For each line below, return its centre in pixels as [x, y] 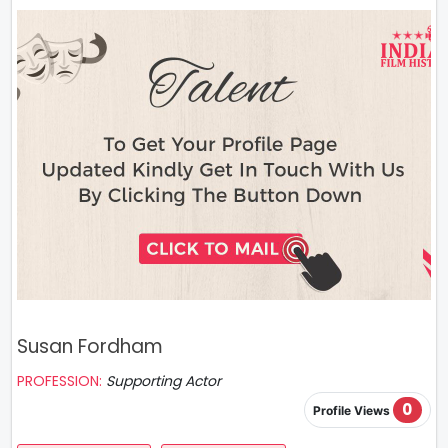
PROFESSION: [61, 381]
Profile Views [352, 411]
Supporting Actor [163, 381]
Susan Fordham [90, 346]
